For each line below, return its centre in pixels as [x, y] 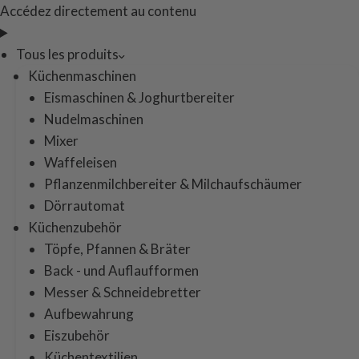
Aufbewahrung [89, 314]
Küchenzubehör [75, 227]
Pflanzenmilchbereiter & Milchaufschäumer [173, 184]
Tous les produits [67, 54]
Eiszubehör [77, 335]
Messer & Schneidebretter [123, 292]
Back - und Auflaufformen [121, 270]
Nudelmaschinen [94, 119]
